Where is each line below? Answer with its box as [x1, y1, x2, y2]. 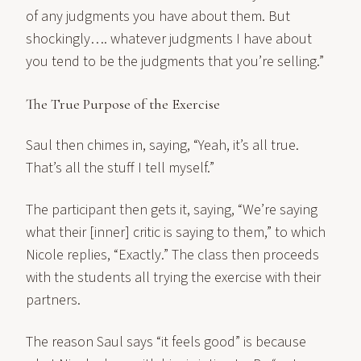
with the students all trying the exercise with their [26, 268, 321, 288]
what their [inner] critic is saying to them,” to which [26, 222, 326, 243]
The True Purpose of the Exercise [26, 95, 220, 113]
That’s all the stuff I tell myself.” [26, 158, 214, 178]
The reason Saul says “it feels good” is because [26, 332, 306, 352]
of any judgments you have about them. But [26, 6, 290, 27]
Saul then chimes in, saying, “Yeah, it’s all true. [26, 135, 299, 156]
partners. [26, 290, 81, 310]
